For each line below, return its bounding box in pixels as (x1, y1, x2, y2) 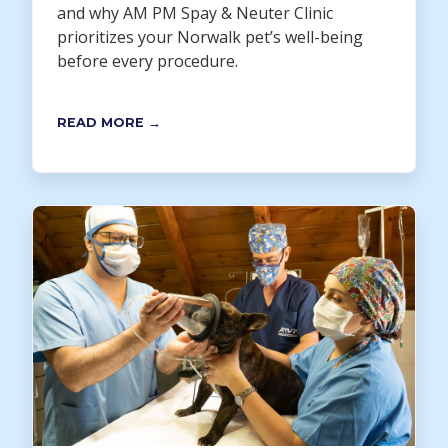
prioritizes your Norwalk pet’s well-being (57, 26, 363, 49)
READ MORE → (57, 115, 161, 131)
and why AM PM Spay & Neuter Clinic (57, 2, 333, 25)
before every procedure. (57, 50, 238, 73)
